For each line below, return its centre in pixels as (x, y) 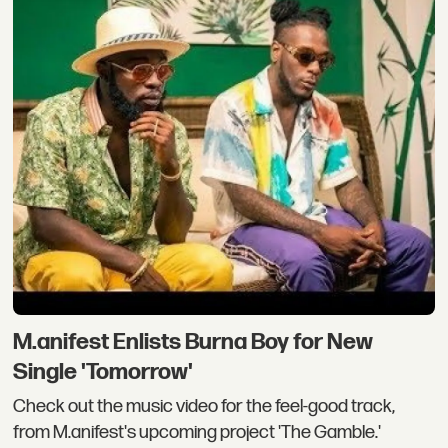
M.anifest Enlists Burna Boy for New (193, 342)
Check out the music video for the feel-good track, (204, 406)
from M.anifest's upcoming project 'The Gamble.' (197, 432)
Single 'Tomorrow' (103, 372)
